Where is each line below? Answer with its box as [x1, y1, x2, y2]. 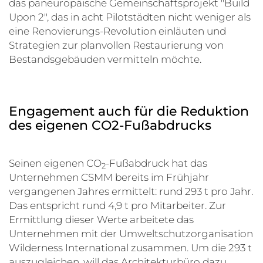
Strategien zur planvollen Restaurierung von [9, 39, 224, 52]
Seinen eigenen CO [9, 157, 102, 170]
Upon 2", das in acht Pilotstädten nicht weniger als [9, 11, 251, 23]
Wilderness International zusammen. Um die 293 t [9, 242, 252, 254]
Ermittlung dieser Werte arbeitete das [9, 214, 194, 226]
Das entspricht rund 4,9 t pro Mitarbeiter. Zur [9, 200, 226, 212]
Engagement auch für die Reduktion [9, 103, 249, 120]
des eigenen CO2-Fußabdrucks [9, 117, 211, 134]
